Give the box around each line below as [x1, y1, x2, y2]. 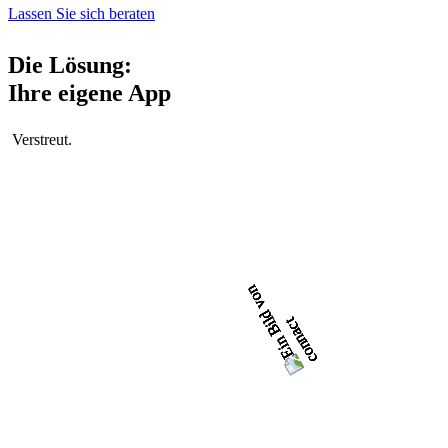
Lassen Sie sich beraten [8, 5, 155, 23]
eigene [58, 80, 123, 107]
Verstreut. [12, 131, 72, 149]
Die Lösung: [8, 52, 146, 79]
